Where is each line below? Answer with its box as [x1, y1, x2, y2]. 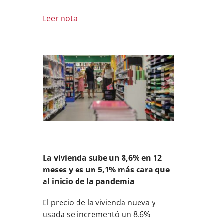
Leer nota [43, 13, 78, 24]
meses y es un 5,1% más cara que [43, 164, 170, 175]
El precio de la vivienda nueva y [43, 197, 156, 208]
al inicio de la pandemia [43, 175, 135, 186]
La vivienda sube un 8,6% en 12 [43, 152, 162, 163]
